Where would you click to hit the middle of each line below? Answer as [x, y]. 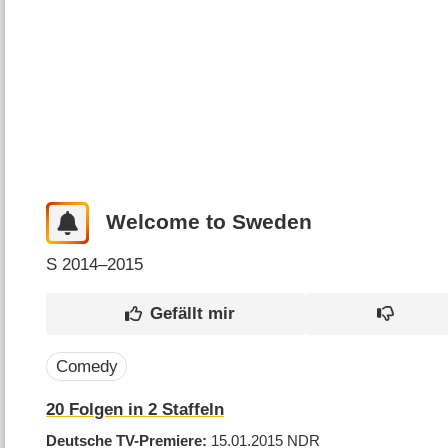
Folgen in [106, 410]
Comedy [86, 367]
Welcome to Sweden [208, 222]
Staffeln [191, 410]
